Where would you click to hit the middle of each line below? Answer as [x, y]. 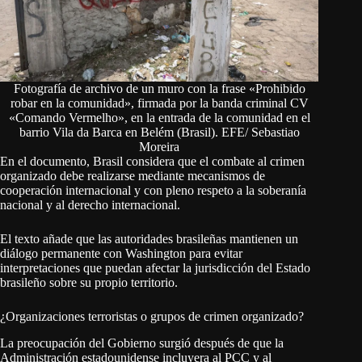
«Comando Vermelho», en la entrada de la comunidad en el [159, 117]
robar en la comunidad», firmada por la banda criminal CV [159, 103]
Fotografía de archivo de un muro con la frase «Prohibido [159, 88]
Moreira [160, 146]
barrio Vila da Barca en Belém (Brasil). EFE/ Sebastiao [159, 132]
